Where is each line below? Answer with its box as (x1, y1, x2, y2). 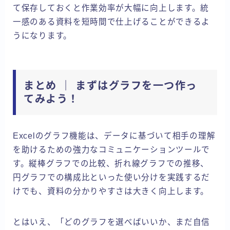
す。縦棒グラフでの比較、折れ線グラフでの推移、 (13, 159, 209, 168)
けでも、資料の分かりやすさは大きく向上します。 (13, 186, 209, 196)
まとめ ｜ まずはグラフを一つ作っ (24, 80, 197, 91)
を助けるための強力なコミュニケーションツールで (13, 145, 210, 154)
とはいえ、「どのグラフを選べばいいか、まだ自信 (13, 217, 210, 226)
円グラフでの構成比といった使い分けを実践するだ (13, 172, 210, 182)
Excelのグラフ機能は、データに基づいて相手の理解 (13, 131, 216, 140)
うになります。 (13, 31, 72, 40)
